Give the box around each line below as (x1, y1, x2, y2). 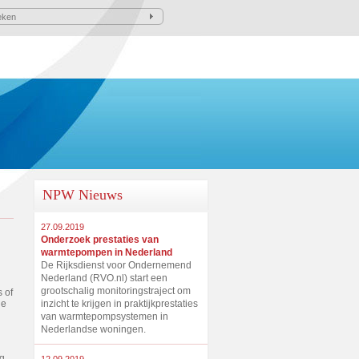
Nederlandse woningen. (41, 324, 146, 335)
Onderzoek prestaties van (41, 234, 159, 245)
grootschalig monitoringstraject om (41, 285, 191, 296)
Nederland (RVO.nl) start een (41, 272, 167, 284)
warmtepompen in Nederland (41, 247, 172, 258)
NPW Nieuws (42, 187, 123, 203)
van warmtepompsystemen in (41, 311, 168, 322)
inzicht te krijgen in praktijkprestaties (41, 298, 198, 309)
